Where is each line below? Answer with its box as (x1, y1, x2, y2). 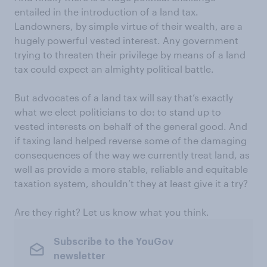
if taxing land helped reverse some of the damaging (14, 135, 247, 146)
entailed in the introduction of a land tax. (14, 6, 198, 17)
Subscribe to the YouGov (53, 237, 173, 247)
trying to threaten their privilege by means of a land (14, 49, 246, 60)
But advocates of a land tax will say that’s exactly (14, 92, 233, 103)
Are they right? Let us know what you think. (14, 206, 209, 218)
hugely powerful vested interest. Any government (14, 35, 238, 46)
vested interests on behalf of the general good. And (14, 120, 247, 132)
